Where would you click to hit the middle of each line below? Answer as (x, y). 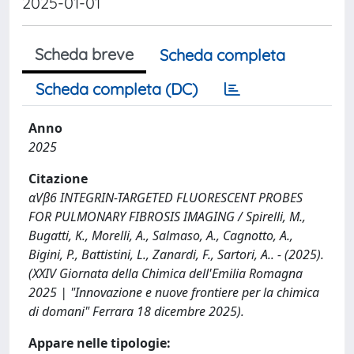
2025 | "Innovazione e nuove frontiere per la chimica (174, 292)
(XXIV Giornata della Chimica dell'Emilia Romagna (166, 273)
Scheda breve (84, 54)
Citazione (58, 178)
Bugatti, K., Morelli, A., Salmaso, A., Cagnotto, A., (161, 235)
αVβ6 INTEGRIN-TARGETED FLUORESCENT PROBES (166, 197)
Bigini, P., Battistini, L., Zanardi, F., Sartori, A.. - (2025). (176, 254)
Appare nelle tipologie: (100, 343)
